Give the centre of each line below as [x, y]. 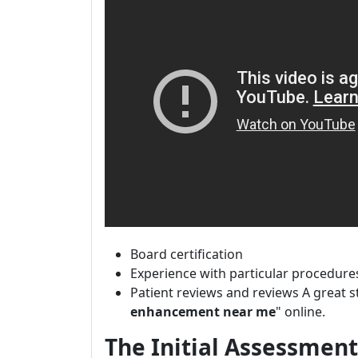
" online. [300, 312]
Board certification [187, 254]
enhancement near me [203, 312]
